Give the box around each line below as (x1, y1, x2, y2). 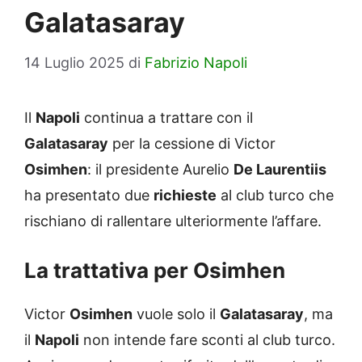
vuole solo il (133, 305, 220, 323)
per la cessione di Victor (108, 135, 276, 153)
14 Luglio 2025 (24, 54, 124, 72)
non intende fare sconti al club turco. (79, 331, 335, 349)
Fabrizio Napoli (145, 54, 247, 72)
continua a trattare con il (80, 109, 253, 127)
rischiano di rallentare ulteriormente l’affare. (24, 213, 326, 230)
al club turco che (217, 187, 334, 204)
